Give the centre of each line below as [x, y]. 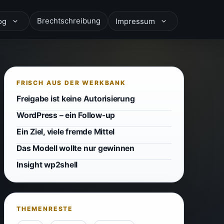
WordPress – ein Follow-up [66, 115]
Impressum [135, 21]
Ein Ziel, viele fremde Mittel [66, 132]
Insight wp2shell [47, 165]
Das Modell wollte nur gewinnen [75, 148]
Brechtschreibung [69, 21]
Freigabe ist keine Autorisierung [76, 99]
